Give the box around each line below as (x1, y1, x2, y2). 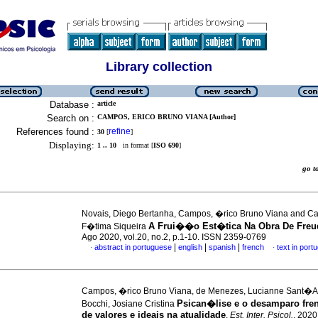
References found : (16, 126, 94, 137)
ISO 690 (153, 141, 179, 149)
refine (109, 126, 131, 136)
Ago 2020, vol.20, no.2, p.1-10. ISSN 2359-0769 (82, 232, 266, 242)
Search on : (47, 113, 94, 124)
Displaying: (49, 140, 94, 150)
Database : (50, 99, 94, 110)
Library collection (106, 60, 212, 74)
